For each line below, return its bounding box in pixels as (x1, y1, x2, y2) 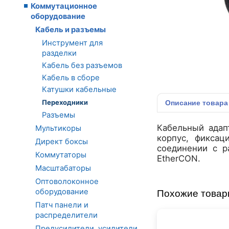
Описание (165, 99, 202, 107)
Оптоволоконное (35, 177, 99, 187)
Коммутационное (31, 2, 97, 11)
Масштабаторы (35, 164, 91, 173)
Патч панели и (35, 200, 88, 210)
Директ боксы (35, 137, 88, 147)
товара (202, 99, 228, 107)
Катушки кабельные (42, 85, 117, 95)
